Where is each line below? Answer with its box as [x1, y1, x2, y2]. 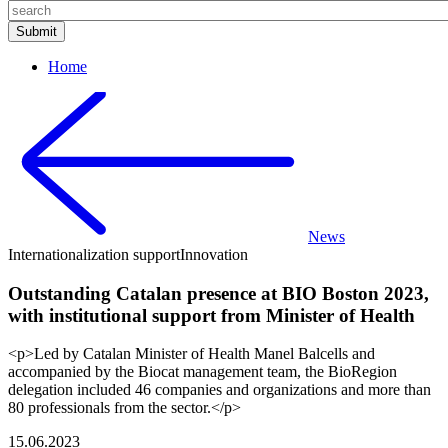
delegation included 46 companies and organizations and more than [8, 381, 431, 399]
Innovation [180, 246, 248, 263]
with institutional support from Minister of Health [8, 304, 415, 326]
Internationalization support [8, 246, 180, 263]
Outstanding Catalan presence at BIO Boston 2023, [8, 282, 429, 304]
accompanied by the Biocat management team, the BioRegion [8, 363, 397, 381]
